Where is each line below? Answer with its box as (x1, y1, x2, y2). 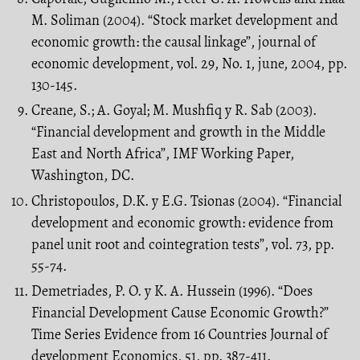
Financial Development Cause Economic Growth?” (31, 303, 329, 323)
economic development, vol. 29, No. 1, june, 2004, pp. (31, 53, 347, 73)
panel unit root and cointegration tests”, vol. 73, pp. (31, 234, 334, 254)
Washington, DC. (31, 166, 134, 186)
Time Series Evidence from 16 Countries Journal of (31, 325, 328, 345)
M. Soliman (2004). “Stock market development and (31, 10, 338, 30)
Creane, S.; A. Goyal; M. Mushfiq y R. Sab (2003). (31, 100, 317, 121)
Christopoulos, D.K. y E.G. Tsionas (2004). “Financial (31, 190, 342, 211)
